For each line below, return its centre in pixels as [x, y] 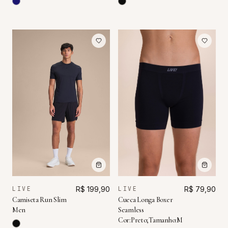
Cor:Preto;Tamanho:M [150, 220]
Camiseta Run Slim [39, 200]
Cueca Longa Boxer [146, 200]
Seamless [131, 210]
